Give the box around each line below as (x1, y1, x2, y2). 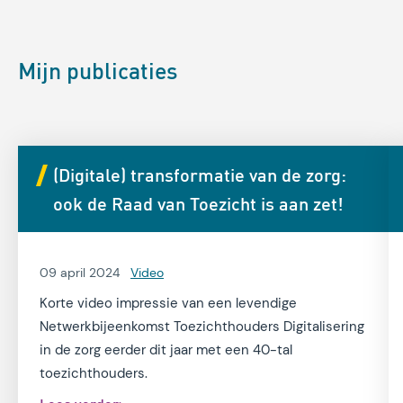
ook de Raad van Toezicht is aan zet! (53, 192, 344, 216)
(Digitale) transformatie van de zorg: (53, 163, 346, 187)
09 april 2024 (40, 264, 120, 282)
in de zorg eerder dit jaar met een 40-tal (40, 341, 292, 360)
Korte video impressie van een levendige (40, 294, 297, 313)
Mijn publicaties (18, 56, 177, 85)
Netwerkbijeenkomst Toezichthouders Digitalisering (40, 318, 364, 336)
